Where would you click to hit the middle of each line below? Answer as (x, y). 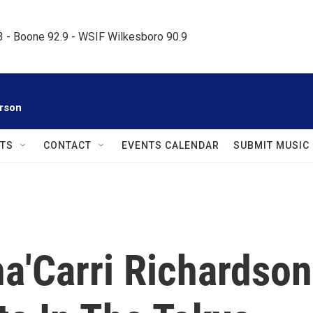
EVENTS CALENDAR (170, 145)
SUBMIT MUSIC (271, 145)
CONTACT (67, 145)
